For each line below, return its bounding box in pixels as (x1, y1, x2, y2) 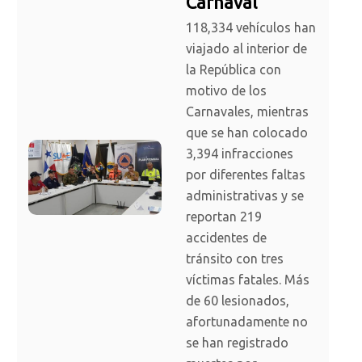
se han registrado (186, 335, 288, 351)
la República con (186, 62, 281, 78)
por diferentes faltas (186, 167, 305, 183)
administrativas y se (186, 188, 304, 204)
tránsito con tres (186, 251, 284, 267)
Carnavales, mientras (186, 104, 309, 120)
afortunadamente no (186, 314, 308, 330)
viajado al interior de (186, 41, 307, 57)
